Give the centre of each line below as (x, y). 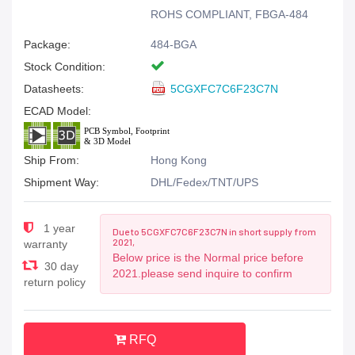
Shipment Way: (61, 182)
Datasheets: (54, 89)
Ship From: (52, 160)
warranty (46, 244)
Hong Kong (179, 160)
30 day (60, 266)
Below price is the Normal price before (208, 258)
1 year (58, 228)
